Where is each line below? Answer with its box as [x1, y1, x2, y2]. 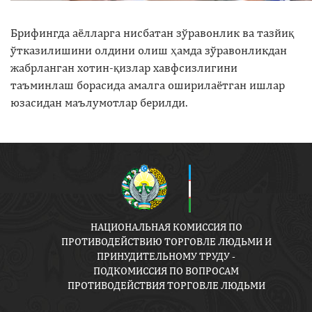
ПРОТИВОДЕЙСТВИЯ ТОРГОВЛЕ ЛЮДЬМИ [67, 279, 265, 292]
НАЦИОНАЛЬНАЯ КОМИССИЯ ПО [90, 221, 242, 233]
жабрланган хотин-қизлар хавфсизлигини [10, 60, 237, 75]
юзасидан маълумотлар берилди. [10, 95, 187, 109]
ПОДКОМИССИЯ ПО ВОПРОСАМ [93, 265, 240, 277]
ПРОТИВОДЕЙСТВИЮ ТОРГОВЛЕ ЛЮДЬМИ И [61, 235, 272, 248]
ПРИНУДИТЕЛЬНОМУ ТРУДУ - [97, 250, 236, 263]
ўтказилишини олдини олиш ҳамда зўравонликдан [10, 42, 287, 57]
